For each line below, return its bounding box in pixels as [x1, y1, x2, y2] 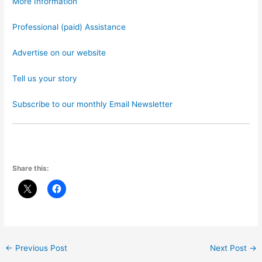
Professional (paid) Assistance [12, 22, 126, 32]
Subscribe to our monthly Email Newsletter [12, 99, 173, 109]
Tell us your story [12, 73, 78, 83]
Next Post [209, 243, 249, 253]
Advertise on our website [12, 47, 106, 57]
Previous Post [13, 243, 68, 253]
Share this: [12, 163, 50, 173]
